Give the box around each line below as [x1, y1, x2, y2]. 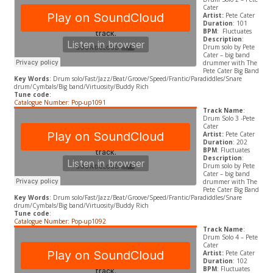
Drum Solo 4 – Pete [202, 233, 258, 242]
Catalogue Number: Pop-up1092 [13, 217, 108, 226]
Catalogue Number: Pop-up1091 [13, 98, 108, 107]
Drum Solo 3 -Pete [202, 114, 255, 123]
